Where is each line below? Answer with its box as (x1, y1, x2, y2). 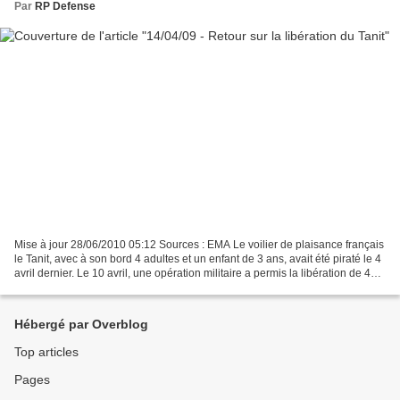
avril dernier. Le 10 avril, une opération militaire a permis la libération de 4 (14, 267, 371, 280)
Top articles (14, 345, 79, 360)
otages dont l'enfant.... (14, 281, 120, 295)
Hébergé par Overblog (14, 317, 148, 332)
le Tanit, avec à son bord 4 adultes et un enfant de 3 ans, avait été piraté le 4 (14, 253, 381, 266)
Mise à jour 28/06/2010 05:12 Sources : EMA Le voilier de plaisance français (14, 238, 384, 252)
